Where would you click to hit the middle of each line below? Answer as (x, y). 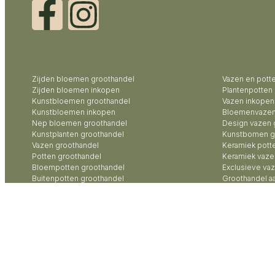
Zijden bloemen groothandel (83, 79)
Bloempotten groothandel (78, 167)
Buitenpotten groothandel (78, 178)
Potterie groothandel (69, 189)
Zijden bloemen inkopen (76, 90)
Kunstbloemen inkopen (74, 112)
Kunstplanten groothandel (78, 134)
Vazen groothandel (65, 145)
